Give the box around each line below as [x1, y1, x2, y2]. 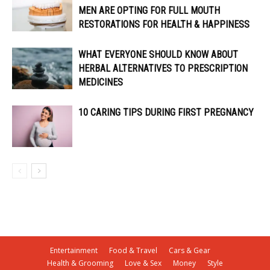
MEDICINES [78, 77, 123, 89]
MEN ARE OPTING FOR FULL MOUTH [78, 5, 220, 17]
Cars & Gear [169, 245, 210, 256]
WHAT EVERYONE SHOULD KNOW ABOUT [78, 49, 238, 61]
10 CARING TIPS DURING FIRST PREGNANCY [78, 107, 254, 119]
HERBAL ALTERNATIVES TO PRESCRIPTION [78, 63, 248, 75]
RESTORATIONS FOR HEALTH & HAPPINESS [78, 19, 250, 31]
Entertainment [50, 245, 98, 256]
